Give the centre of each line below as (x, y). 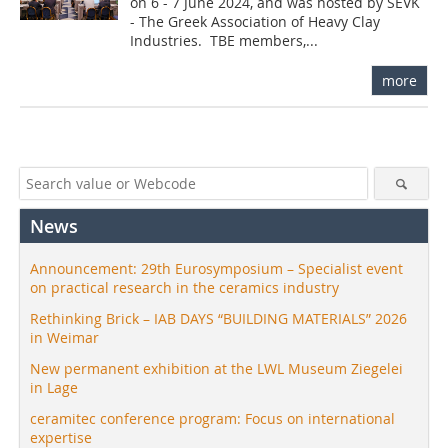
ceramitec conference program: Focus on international (212, 419)
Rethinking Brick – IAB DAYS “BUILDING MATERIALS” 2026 (218, 319)
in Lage (54, 388)
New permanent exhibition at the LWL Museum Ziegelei (216, 369)
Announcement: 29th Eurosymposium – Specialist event (216, 269)
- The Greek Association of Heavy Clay (255, 22)
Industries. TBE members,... (224, 41)
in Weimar (64, 338)
